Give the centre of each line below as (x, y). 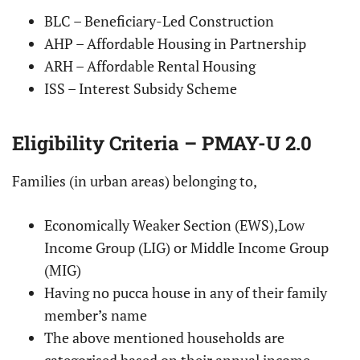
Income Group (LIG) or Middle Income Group (186, 248)
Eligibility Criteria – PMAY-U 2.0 (162, 143)
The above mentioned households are (164, 338)
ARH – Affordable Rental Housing (150, 66)
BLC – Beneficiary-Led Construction (159, 21)
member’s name (96, 315)
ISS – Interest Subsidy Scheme (141, 89)
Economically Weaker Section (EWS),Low (174, 225)
